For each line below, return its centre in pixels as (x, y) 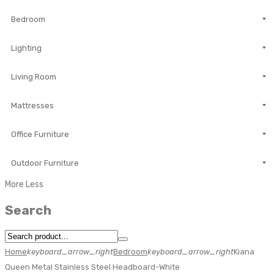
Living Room (34, 77)
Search (28, 210)
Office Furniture (40, 135)
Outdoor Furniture (45, 163)
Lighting (26, 48)
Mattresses (32, 106)
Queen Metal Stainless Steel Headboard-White (92, 267)
